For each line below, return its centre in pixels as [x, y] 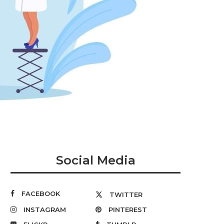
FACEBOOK [41, 193]
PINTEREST [128, 209]
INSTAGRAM [45, 209]
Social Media [95, 160]
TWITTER [126, 194]
